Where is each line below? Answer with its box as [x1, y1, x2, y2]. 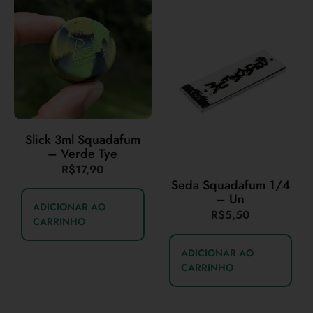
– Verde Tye [48, 144, 118, 163]
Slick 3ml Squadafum [24, 130, 140, 149]
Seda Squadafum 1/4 [170, 176, 290, 195]
